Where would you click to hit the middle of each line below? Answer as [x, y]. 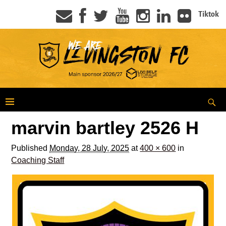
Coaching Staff [38, 160]
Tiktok [209, 14]
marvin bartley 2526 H [105, 128]
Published [31, 148]
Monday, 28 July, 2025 [90, 148]
